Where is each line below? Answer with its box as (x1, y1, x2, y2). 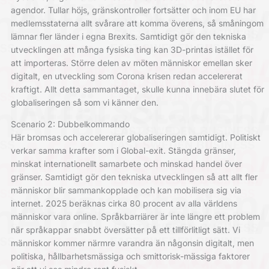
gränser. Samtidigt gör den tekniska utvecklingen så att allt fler (10, 172, 258, 182)
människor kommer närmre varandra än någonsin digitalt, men (10, 238, 254, 248)
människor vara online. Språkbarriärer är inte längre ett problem (10, 211, 260, 222)
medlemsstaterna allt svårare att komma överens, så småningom (10, 18, 264, 28)
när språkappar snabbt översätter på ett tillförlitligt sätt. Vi (10, 225, 240, 235)
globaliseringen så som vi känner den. (10, 97, 159, 107)
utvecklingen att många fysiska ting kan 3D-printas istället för (10, 44, 253, 55)
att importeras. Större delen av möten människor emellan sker (10, 58, 252, 68)
